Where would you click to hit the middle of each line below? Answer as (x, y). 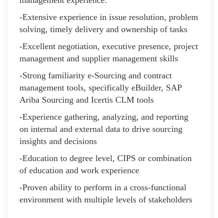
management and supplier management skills (99, 58)
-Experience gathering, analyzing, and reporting (104, 117)
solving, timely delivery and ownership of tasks (103, 29)
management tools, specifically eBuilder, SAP (100, 87)
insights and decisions (58, 141)
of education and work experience (79, 170)
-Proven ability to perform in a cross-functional (103, 187)
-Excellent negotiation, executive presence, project (109, 46)
